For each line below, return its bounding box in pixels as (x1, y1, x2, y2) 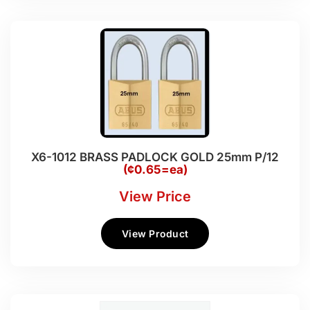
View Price (119, 188, 191, 205)
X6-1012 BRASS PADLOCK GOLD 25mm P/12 (31, 150, 279, 165)
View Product (122, 227, 188, 239)
